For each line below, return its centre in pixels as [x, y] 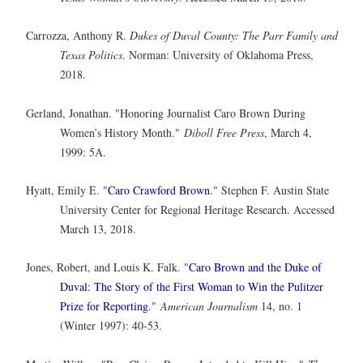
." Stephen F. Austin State [269, 190]
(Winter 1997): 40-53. [113, 326]
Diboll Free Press [224, 132]
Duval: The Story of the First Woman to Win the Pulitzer [192, 287]
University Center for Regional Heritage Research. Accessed [197, 209]
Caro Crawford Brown [159, 190]
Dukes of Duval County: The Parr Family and [234, 36]
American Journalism [209, 306]
